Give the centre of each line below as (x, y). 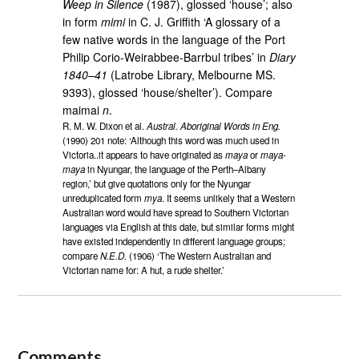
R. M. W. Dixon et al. (105, 125)
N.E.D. (114, 255)
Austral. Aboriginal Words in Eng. (214, 125)
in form (82, 21)
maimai (83, 109)
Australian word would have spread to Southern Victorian (176, 212)
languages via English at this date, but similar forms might (179, 226)
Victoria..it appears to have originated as (144, 154)
